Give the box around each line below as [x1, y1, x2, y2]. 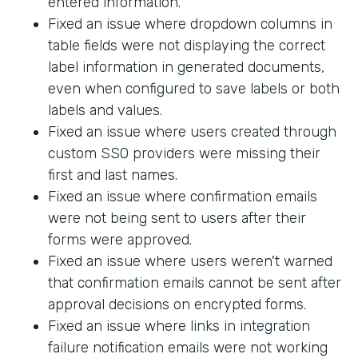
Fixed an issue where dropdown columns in [48, 15, 332, 34]
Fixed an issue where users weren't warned [48, 253, 332, 271]
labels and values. [48, 101, 162, 120]
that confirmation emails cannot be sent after [48, 274, 341, 292]
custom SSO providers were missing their [48, 145, 320, 163]
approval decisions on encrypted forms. [48, 296, 306, 314]
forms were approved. [48, 231, 192, 249]
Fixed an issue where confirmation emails [48, 188, 317, 206]
